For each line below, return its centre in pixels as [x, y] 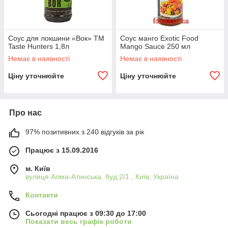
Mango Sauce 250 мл [155, 46]
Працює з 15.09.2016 [62, 150]
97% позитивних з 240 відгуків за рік [85, 132]
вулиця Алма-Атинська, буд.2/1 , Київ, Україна [102, 177]
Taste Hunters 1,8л [39, 46]
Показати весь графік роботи [79, 221]
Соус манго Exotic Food [159, 38]
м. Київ [38, 168]
